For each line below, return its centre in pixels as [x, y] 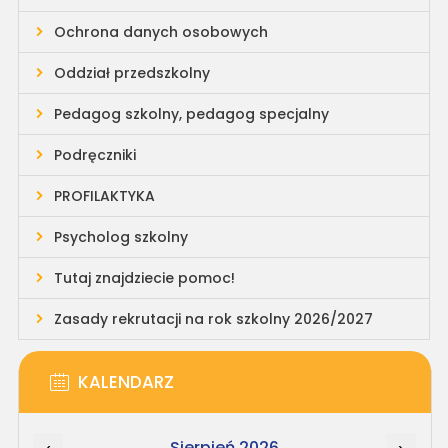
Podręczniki [94, 155]
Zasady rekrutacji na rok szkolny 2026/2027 [213, 319]
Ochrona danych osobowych [160, 32]
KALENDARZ [125, 382]
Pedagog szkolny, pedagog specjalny [191, 114]
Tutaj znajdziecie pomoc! [144, 278]
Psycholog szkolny [120, 237]
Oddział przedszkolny [131, 73]
